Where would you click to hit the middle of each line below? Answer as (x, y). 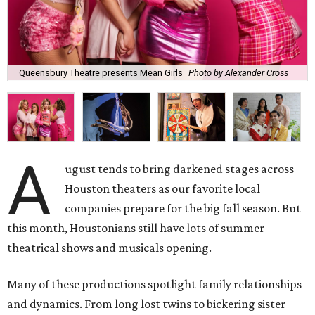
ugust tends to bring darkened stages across (180, 169)
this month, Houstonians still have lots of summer (136, 228)
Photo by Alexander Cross (238, 72)
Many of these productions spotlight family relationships (154, 284)
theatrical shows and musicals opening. (109, 248)
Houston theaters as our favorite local (163, 189)
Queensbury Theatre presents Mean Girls (101, 72)
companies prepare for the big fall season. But (183, 208)
